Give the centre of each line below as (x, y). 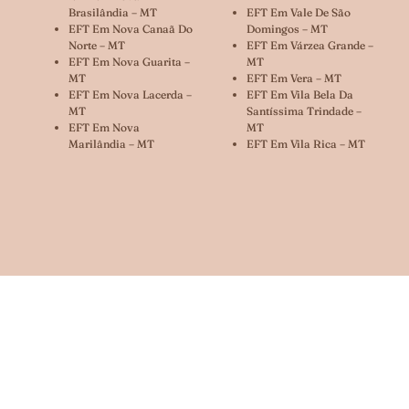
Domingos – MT (287, 28)
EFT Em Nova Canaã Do (131, 28)
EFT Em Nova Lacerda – (130, 94)
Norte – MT (97, 45)
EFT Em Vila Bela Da (300, 94)
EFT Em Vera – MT (294, 78)
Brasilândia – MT (113, 12)
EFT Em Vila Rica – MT (306, 143)
